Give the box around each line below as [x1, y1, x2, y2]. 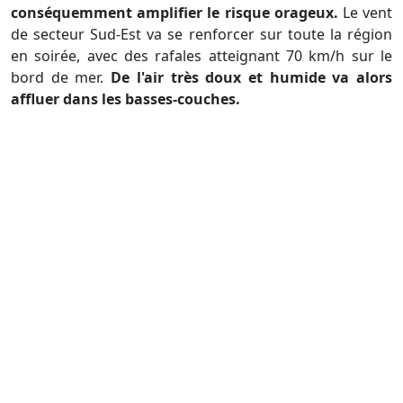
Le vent [342, 3, 393, 23]
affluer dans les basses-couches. [11, 89, 240, 110]
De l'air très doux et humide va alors [111, 67, 393, 88]
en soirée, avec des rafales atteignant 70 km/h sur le [11, 46, 392, 67]
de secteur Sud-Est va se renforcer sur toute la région [11, 24, 392, 45]
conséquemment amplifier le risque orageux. [11, 3, 343, 23]
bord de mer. [11, 67, 112, 88]
